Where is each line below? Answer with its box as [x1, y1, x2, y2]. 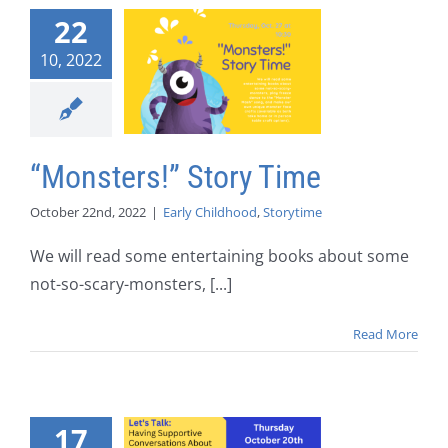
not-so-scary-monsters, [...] [30, 273, 232, 296]
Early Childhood [163, 203, 257, 222]
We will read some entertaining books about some [30, 245, 409, 268]
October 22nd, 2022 [30, 203, 146, 222]
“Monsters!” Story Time [30, 158, 321, 197]
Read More [353, 325, 418, 344]
